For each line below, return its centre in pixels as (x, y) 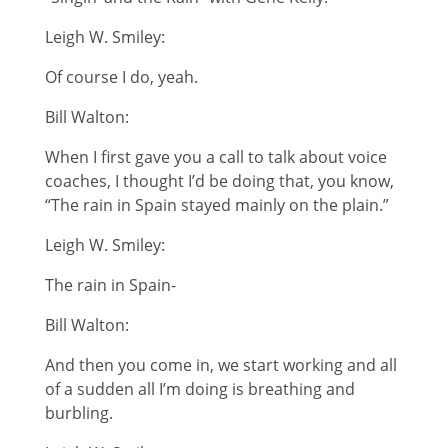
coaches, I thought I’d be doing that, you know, (219, 180)
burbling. (78, 412)
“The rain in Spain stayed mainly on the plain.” (216, 204)
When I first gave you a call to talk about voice (215, 156)
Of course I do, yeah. (121, 76)
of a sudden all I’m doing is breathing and (199, 388)
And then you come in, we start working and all (220, 364)
